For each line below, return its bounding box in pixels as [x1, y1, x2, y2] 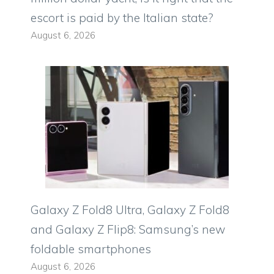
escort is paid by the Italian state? [31, 10, 213, 26]
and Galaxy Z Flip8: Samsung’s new [31, 222, 225, 237]
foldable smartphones [31, 242, 151, 257]
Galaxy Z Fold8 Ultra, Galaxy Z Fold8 [31, 202, 229, 218]
